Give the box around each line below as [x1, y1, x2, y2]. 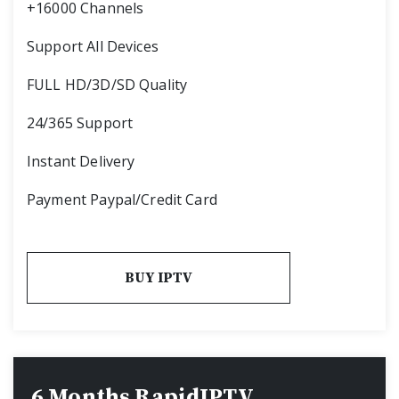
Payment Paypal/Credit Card [27, 189, 217, 209]
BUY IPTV [125, 268, 193, 287]
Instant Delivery [27, 151, 135, 171]
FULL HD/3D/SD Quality [27, 74, 188, 94]
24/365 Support [27, 112, 134, 133]
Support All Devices [27, 36, 159, 56]
